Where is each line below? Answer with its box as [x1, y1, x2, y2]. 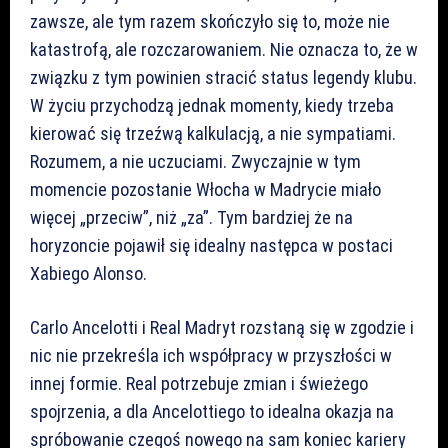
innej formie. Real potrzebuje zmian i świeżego [30, 372, 368, 394]
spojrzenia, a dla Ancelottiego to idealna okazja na [30, 400, 394, 422]
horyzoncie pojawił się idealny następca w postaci [30, 234, 393, 256]
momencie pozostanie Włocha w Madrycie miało [30, 178, 381, 200]
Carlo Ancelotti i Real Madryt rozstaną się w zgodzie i [30, 316, 414, 338]
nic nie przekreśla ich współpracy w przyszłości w [30, 344, 392, 366]
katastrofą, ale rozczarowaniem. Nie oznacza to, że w [30, 38, 418, 60]
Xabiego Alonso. [30, 262, 147, 284]
